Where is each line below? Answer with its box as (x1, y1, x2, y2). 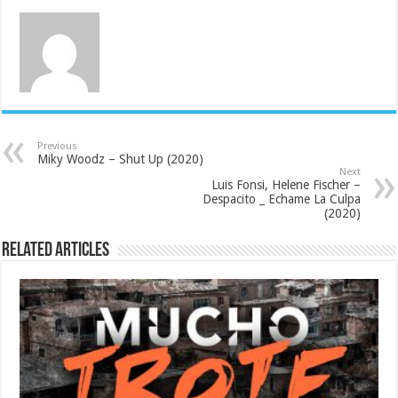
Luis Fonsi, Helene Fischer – (211, 177, 361, 192)
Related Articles (2, 240, 110, 261)
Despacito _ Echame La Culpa (202, 191, 361, 206)
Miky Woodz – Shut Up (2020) (37, 151, 204, 166)
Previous (37, 139, 78, 152)
